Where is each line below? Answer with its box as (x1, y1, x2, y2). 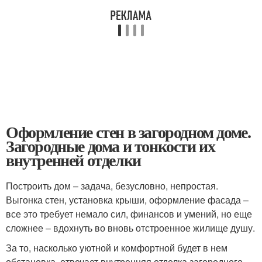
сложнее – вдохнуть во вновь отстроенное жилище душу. (6, 221, 255, 235)
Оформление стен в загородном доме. (6, 120, 251, 144)
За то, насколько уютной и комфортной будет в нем (6, 241, 227, 254)
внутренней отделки (6, 148, 141, 172)
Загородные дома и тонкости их (6, 134, 215, 158)
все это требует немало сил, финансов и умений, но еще (6, 207, 252, 220)
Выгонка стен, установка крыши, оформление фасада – (6, 193, 249, 206)
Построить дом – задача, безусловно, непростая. (6, 179, 218, 192)
